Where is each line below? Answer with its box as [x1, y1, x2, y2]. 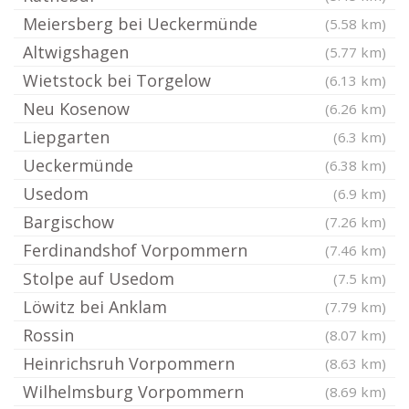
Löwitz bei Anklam [23, 296, 167, 318]
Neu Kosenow [23, 98, 130, 120]
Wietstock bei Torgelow [23, 69, 211, 91]
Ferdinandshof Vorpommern [23, 239, 247, 261]
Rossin [23, 324, 74, 346]
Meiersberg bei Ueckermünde [23, 13, 257, 35]
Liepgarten [23, 126, 110, 148]
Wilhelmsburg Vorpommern [23, 381, 244, 403]
